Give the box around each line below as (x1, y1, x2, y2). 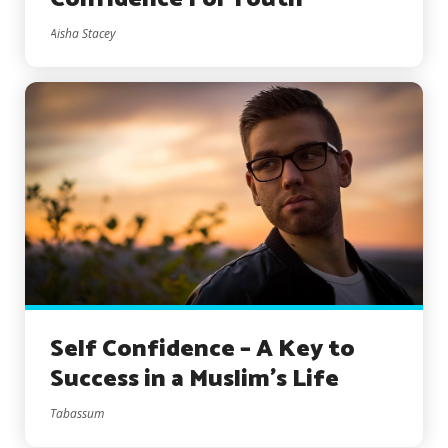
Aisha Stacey (50, 24, 116, 42)
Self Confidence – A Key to (50, 330, 355, 370)
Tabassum (50, 405, 104, 423)
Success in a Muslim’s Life (50, 360, 339, 400)
